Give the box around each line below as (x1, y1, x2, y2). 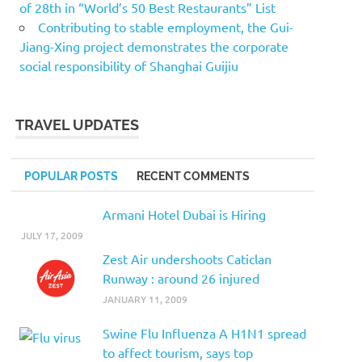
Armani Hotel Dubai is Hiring (102, 205, 266, 222)
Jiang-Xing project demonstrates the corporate (19, 37, 288, 54)
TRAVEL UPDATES (15, 116, 140, 133)
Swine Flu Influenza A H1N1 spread (102, 325, 306, 342)
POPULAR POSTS (24, 169, 119, 183)
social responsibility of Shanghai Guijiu (19, 57, 238, 74)
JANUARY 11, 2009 (102, 292, 187, 305)
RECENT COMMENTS (136, 169, 250, 183)
